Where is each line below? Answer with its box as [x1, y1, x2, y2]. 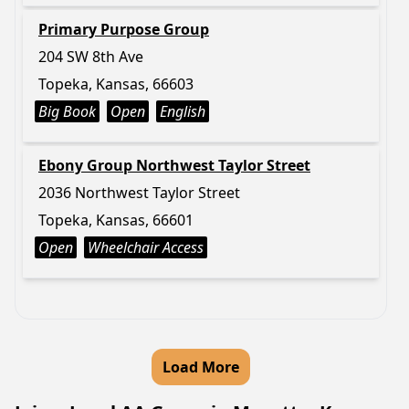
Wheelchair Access [88, 237, 204, 257]
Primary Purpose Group [38, 19, 209, 39]
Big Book [38, 101, 96, 121]
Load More [163, 357, 239, 377]
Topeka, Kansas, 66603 [38, 74, 194, 94]
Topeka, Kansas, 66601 [38, 210, 194, 230]
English [160, 101, 205, 121]
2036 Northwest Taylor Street [38, 183, 240, 203]
